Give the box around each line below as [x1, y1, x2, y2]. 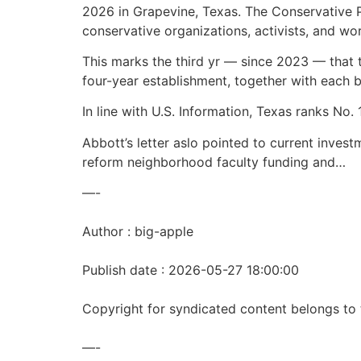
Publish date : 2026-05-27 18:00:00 [82, 262, 299, 279]
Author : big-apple [82, 223, 193, 240]
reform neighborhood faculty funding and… [82, 153, 346, 170]
